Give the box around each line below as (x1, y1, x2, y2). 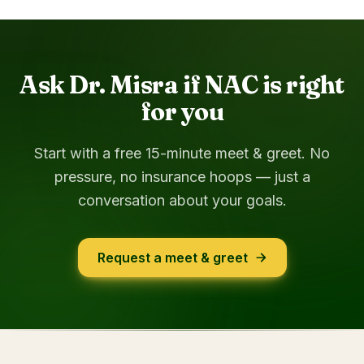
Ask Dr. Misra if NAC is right (19, 70, 344, 100)
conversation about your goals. (77, 192, 287, 209)
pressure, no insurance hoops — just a (54, 168, 310, 185)
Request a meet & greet (97, 249, 248, 266)
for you (140, 97, 224, 127)
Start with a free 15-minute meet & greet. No (34, 145, 330, 162)
